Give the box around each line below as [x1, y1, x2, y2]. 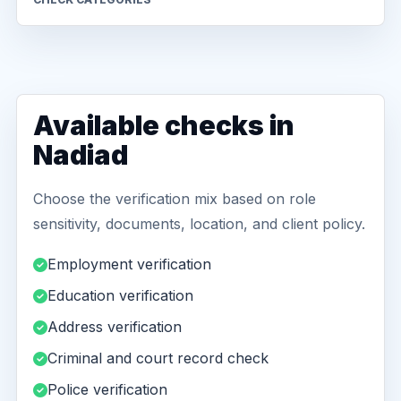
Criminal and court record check [47, 349, 269, 367]
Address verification [47, 318, 182, 336]
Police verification [47, 380, 167, 398]
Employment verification [47, 255, 211, 273]
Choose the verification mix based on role [33, 190, 316, 208]
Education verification [47, 286, 193, 304]
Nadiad [33, 139, 128, 171]
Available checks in [33, 109, 294, 141]
